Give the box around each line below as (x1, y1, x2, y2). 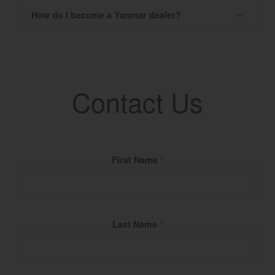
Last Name (112, 218, 160, 231)
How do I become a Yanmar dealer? (31, 9, 181, 21)
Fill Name (18, 152, 57, 165)
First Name (112, 153, 160, 166)
